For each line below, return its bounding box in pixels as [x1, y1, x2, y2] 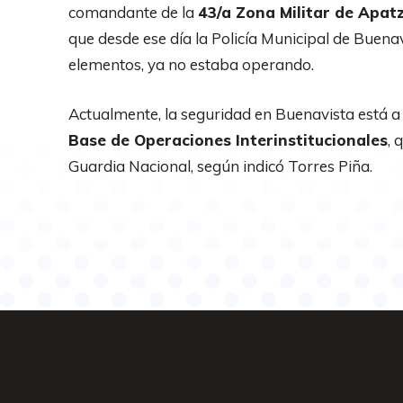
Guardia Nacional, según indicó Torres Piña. [68, 156, 372, 175]
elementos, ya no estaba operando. [68, 54, 314, 74]
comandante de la [68, 2, 198, 22]
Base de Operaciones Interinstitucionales [68, 130, 388, 149]
